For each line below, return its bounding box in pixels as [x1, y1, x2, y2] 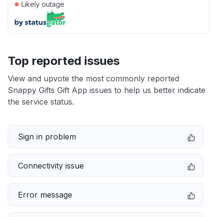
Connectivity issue [18, 161, 84, 170]
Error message [18, 190, 72, 200]
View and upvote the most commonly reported [8, 74, 179, 83]
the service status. [8, 97, 74, 107]
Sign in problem [18, 132, 76, 141]
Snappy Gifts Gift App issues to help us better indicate [8, 85, 205, 95]
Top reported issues [8, 54, 120, 68]
